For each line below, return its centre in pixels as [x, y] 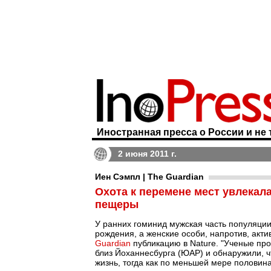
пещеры [117, 204]
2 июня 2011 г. [147, 154]
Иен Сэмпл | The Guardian [149, 177]
